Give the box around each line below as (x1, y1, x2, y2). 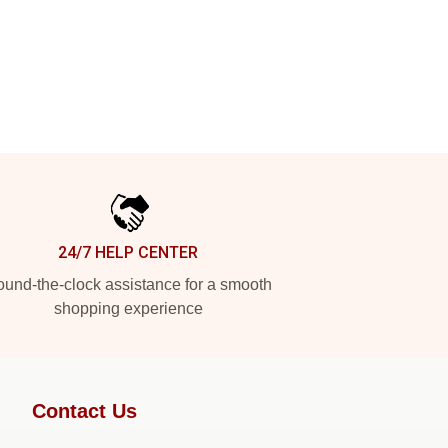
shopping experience (53, 300, 203, 317)
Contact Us (32, 400, 137, 422)
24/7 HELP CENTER (58, 243, 198, 262)
